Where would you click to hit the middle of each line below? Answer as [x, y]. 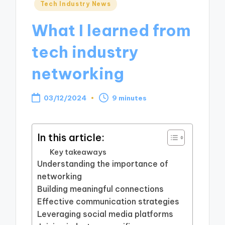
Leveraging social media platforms [105, 214]
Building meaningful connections [101, 189]
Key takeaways [78, 152]
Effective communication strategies [108, 202]
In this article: [71, 137]
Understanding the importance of [103, 164]
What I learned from [111, 30]
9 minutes [130, 98]
